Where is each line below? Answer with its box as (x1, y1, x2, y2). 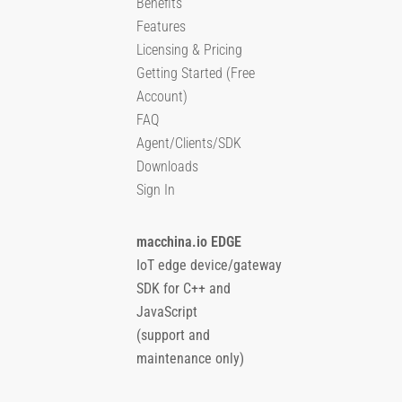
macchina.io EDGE (136, 233, 241, 251)
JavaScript (136, 303, 197, 321)
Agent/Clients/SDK (136, 135, 241, 153)
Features (136, 18, 186, 36)
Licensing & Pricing (136, 41, 242, 59)
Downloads (136, 158, 198, 176)
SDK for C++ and (136, 280, 231, 298)
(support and (136, 327, 210, 345)
